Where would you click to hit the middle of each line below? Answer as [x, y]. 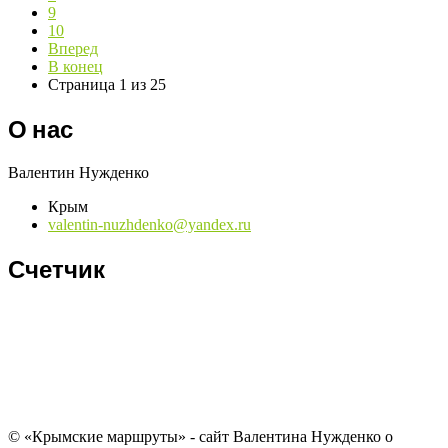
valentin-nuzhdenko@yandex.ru [149, 225]
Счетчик [56, 269]
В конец [75, 67]
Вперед [73, 49]
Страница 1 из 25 [107, 85]
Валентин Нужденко [78, 173]
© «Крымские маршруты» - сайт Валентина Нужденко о [200, 436]
